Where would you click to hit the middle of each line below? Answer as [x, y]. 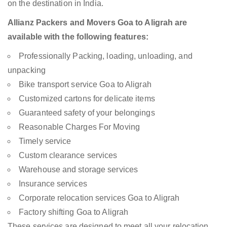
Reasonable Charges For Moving [79, 127]
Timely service [45, 141]
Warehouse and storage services [78, 170]
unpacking [27, 70]
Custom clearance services [68, 156]
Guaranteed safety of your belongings [87, 113]
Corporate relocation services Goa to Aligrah [99, 198]
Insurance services [53, 184]
